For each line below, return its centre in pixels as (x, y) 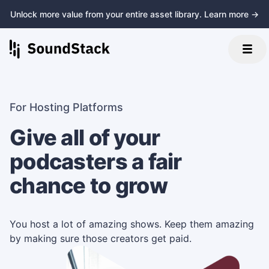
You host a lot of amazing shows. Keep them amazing (132, 224)
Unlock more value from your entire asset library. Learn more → (134, 14)
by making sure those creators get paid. (101, 238)
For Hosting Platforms (66, 107)
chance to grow (89, 186)
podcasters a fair (96, 162)
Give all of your (85, 138)
